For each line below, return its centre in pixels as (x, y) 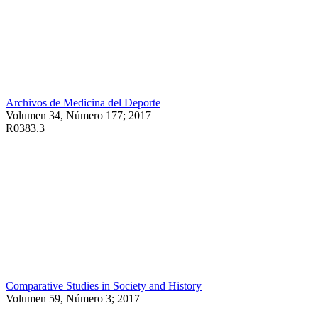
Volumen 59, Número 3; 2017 (73, 298)
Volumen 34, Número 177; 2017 (78, 115)
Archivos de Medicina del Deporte (83, 102)
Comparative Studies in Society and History (104, 285)
